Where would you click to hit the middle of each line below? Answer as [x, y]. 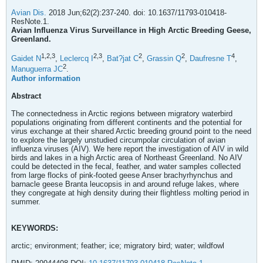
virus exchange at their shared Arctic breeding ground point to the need [131, 131]
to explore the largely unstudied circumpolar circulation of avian [118, 140]
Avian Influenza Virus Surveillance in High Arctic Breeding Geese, [131, 30]
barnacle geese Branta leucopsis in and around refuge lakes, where [125, 184]
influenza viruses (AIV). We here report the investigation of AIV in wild [130, 149]
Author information [46, 78]
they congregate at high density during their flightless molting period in [130, 193]
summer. [26, 201]
